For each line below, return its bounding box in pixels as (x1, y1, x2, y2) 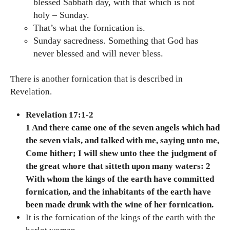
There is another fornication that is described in (10, 74, 183, 84)
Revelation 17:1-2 (26, 110, 93, 120)
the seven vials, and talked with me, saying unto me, (26, 136, 219, 146)
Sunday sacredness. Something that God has (33, 35, 198, 46)
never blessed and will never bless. (33, 48, 163, 59)
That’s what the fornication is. (33, 22, 145, 33)
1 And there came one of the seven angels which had (26, 123, 220, 133)
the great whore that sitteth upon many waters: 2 (26, 161, 210, 171)
